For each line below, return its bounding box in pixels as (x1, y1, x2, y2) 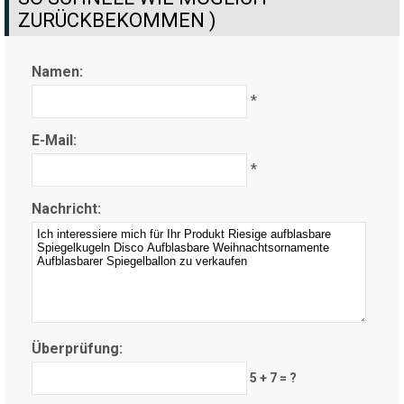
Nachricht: (32, 199, 101, 217)
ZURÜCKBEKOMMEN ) (18, 8, 216, 32)
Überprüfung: (32, 339, 123, 357)
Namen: (32, 62, 83, 80)
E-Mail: (32, 131, 77, 149)
